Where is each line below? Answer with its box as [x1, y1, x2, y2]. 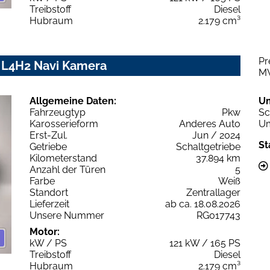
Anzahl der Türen [30, 164, 105, 176]
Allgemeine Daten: [30, 95, 116, 107]
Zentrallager [186, 187, 240, 199]
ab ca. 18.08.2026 [165, 198, 240, 210]
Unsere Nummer [30, 210, 104, 222]
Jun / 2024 [192, 130, 240, 142]
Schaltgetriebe [176, 141, 240, 153]
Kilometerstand [30, 152, 97, 165]
